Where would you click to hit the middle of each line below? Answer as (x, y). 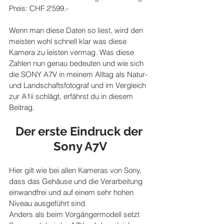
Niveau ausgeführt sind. (48, 203)
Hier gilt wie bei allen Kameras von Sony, (76, 170)
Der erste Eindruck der (80, 131)
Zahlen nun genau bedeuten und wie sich (77, 63)
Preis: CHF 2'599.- (39, 8)
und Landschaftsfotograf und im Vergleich (78, 85)
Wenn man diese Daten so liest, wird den (77, 30)
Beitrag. (22, 107)
